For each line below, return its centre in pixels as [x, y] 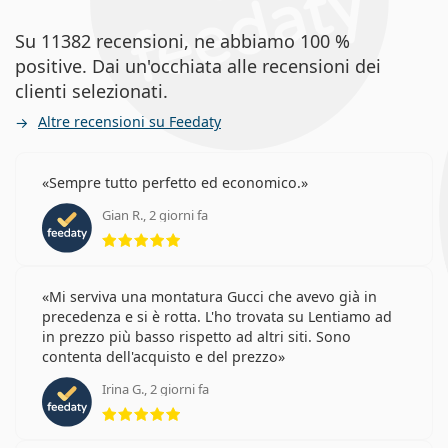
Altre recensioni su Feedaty [129, 121]
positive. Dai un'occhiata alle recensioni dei [198, 65]
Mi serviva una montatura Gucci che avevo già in [213, 296]
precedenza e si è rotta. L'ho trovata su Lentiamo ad [217, 316]
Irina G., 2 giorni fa [155, 388]
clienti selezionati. [91, 90]
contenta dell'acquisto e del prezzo [160, 356]
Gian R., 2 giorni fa [155, 214]
